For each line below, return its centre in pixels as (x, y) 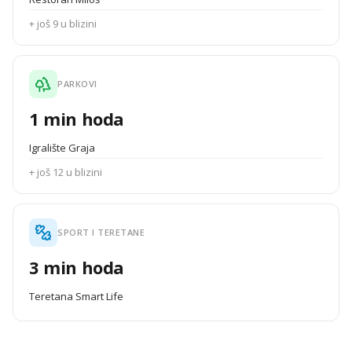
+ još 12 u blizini (66, 172)
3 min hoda (77, 267)
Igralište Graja (62, 148)
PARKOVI (77, 84)
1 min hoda (77, 119)
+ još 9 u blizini (63, 24)
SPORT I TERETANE (101, 232)
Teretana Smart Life (76, 296)
